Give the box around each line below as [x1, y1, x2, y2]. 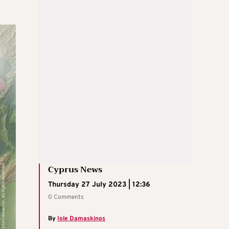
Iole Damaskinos [57, 215, 105, 223]
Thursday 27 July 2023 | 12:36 [48, 180, 150, 190]
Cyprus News [48, 163, 102, 177]
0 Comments [48, 193, 84, 202]
